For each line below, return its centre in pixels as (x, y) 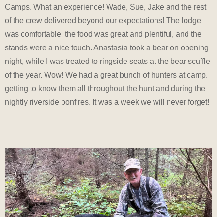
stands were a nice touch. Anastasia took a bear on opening (107, 48)
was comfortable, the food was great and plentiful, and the (103, 34)
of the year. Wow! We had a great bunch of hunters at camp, (106, 75)
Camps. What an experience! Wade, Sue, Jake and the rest (106, 7)
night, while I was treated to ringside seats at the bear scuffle (108, 62)
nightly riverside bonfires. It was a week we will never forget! (107, 102)
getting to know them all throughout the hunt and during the (105, 89)
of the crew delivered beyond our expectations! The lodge (103, 21)
